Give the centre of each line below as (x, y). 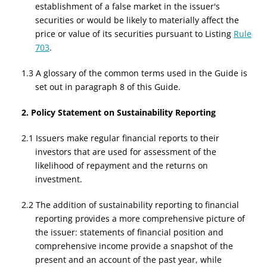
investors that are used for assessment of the (125, 152)
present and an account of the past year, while (128, 260)
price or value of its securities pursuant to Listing (134, 34)
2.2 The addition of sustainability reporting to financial (131, 205)
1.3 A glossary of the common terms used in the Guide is (135, 73)
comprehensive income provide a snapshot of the (134, 246)
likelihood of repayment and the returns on (121, 165)
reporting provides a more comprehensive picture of (140, 218)
